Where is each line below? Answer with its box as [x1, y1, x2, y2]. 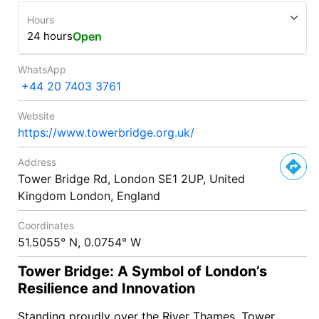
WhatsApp [18, 63, 66, 75]
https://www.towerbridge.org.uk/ [18, 125, 194, 140]
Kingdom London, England [18, 188, 160, 203]
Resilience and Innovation [18, 279, 195, 297]
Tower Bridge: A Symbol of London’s [18, 262, 267, 280]
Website [18, 109, 55, 122]
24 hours [27, 28, 73, 43]
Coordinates [18, 219, 74, 231]
